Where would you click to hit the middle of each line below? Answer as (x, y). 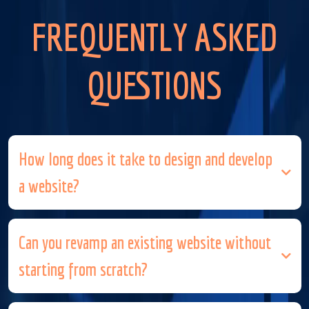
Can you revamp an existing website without (144, 242)
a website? (49, 185)
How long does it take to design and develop (145, 158)
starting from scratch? (83, 269)
